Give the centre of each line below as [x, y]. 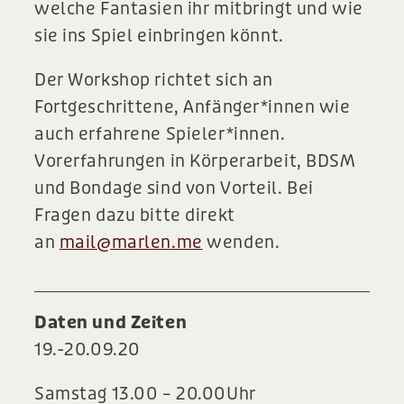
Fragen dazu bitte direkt [135, 216]
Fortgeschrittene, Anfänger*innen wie [193, 107]
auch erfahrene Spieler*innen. [160, 134]
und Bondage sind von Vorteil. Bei [174, 188]
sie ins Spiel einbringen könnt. [159, 36]
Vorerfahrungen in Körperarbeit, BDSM [195, 161]
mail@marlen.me [131, 243]
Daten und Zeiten [111, 323]
